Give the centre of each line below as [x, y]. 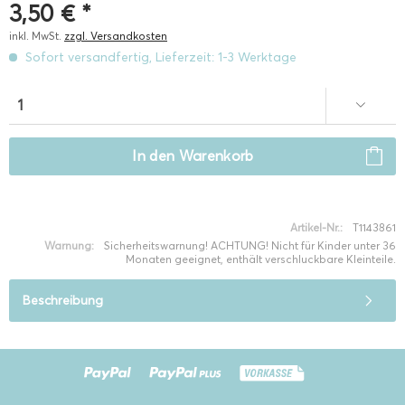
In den [154, 156]
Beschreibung [63, 301]
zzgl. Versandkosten [116, 36]
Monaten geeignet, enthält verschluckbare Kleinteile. [261, 259]
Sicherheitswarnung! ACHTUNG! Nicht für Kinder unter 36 [250, 245]
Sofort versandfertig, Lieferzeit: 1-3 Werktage [159, 57]
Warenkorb [216, 156]
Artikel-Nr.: [316, 227]
